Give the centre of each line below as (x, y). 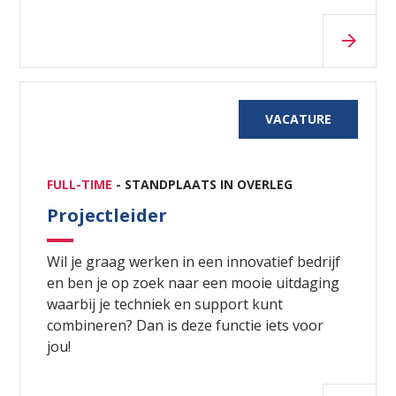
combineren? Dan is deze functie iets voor (186, 325)
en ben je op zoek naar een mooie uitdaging (194, 282)
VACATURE (298, 118)
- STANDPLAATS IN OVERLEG (205, 184)
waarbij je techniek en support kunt (165, 304)
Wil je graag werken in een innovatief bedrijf (194, 261)
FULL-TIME (82, 184)
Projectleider (107, 215)
